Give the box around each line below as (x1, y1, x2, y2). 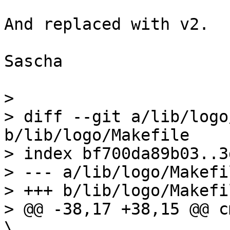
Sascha (4, 52, 63, 70)
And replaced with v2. (4, 15, 209, 33)
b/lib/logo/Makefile (4, 126, 189, 144)
